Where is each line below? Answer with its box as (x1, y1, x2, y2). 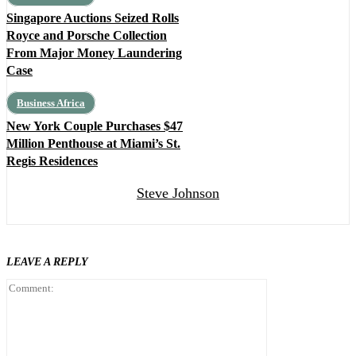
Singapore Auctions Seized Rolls (6, 11, 179, 25)
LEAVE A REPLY (6, 256, 88, 269)
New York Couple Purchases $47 (6, 119, 183, 133)
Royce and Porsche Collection (6, 29, 167, 43)
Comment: (266, 278, 319, 292)
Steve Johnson (137, 185, 219, 202)
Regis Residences (6, 154, 98, 168)
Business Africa (17, 97, 85, 110)
